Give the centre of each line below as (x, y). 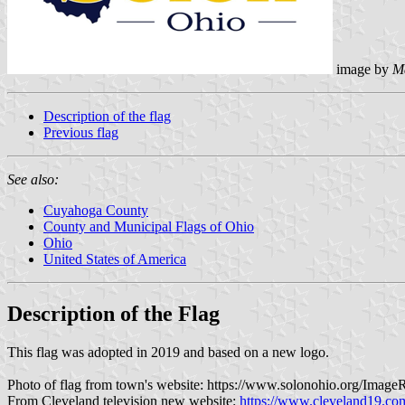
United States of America (115, 259)
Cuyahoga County (96, 210)
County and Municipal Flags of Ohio (149, 226)
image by (363, 69)
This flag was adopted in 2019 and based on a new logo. (168, 352)
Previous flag (81, 132)
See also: (33, 179)
